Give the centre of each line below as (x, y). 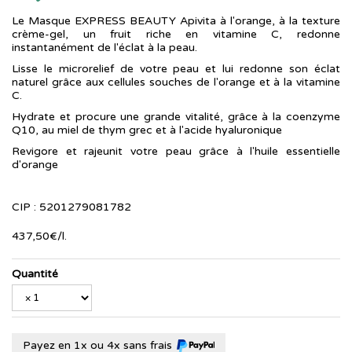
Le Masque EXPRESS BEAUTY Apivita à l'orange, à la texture (176, 21)
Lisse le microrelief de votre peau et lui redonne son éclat (176, 69)
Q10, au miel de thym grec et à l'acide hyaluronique (147, 130)
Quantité (35, 274)
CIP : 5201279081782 (71, 207)
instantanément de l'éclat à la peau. (104, 48)
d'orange (35, 165)
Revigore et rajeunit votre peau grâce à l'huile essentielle (176, 151)
